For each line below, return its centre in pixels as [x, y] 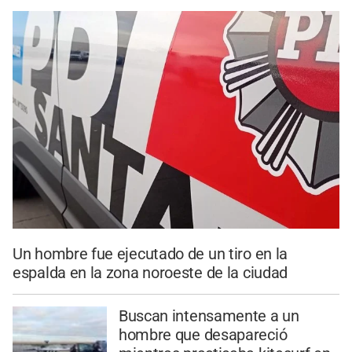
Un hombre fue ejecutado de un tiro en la [150, 254]
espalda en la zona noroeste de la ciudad [150, 273]
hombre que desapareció [203, 334]
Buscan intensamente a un [209, 315]
